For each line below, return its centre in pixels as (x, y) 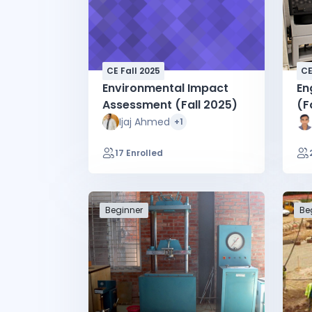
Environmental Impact (165, 88)
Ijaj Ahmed (145, 122)
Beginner (124, 210)
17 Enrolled (139, 153)
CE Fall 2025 (133, 70)
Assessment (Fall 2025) (170, 104)
